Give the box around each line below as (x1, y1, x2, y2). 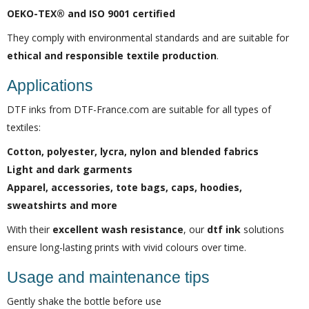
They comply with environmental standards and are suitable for (7, 31, 289, 44)
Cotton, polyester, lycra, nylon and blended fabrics (7, 145, 259, 158)
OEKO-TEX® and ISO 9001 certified (7, 7, 175, 20)
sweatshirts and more (7, 199, 117, 212)
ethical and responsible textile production (7, 49, 217, 62)
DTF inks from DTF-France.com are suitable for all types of (7, 103, 271, 116)
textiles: (7, 121, 41, 134)
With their (7, 223, 52, 236)
